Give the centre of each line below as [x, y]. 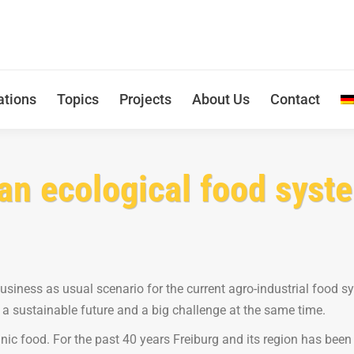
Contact [295, 99]
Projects [145, 99]
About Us [220, 99]
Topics [77, 99]
